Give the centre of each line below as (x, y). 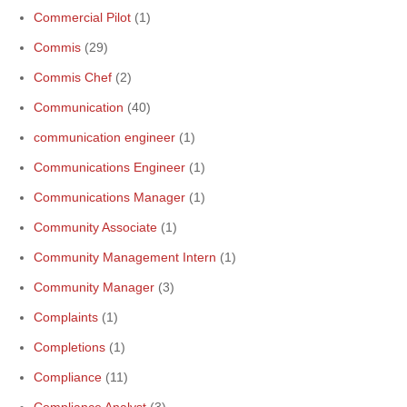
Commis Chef (73, 77)
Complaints (66, 317)
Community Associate (95, 227)
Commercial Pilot (82, 17)
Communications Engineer (109, 167)
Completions (69, 347)
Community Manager (94, 287)
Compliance (68, 377)
